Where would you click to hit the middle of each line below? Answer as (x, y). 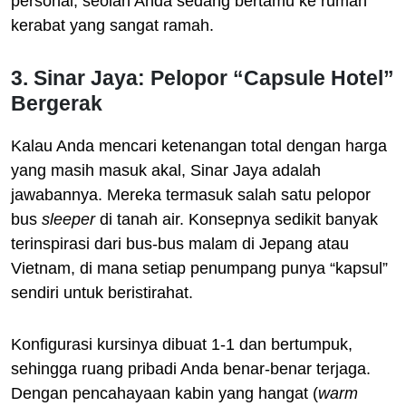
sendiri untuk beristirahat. (102, 292)
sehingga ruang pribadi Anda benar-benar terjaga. (191, 368)
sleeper (68, 219)
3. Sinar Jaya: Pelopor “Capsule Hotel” (203, 77)
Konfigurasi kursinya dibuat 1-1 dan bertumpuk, (182, 344)
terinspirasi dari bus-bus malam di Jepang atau (180, 243)
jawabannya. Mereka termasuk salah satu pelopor (191, 194)
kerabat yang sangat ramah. (112, 25)
